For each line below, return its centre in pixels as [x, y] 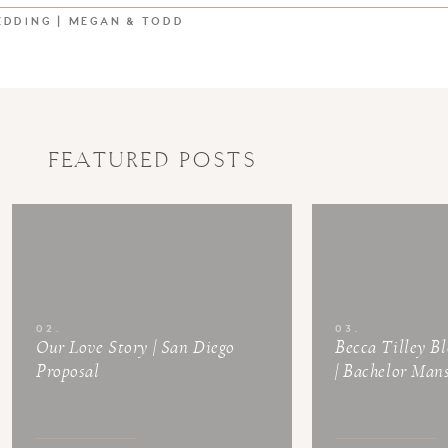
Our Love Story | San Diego [135, 347]
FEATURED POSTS [152, 160]
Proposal [68, 371]
